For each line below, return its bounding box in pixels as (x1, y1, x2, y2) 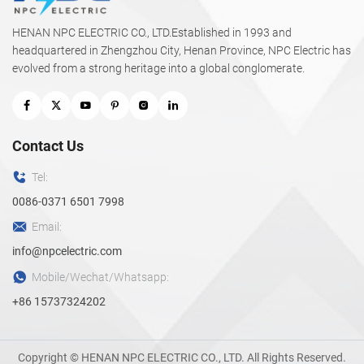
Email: (32, 220, 62, 234)
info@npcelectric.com (12, 245, 122, 258)
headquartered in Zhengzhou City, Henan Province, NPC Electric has (12, 44, 351, 58)
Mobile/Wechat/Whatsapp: (32, 270, 169, 284)
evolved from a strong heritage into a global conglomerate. (12, 62, 305, 76)
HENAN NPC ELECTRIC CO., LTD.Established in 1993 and (12, 26, 292, 40)
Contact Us (12, 136, 84, 154)
